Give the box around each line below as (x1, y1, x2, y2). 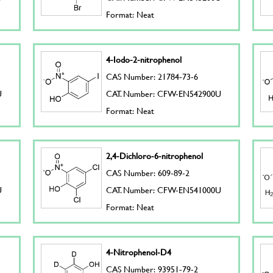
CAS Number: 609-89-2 (106, 166, 190, 179)
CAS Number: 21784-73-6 (106, 70, 199, 83)
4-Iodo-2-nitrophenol (106, 53, 182, 66)
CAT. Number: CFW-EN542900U (106, 87, 222, 100)
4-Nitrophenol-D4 (106, 246, 172, 258)
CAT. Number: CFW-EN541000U (106, 183, 222, 196)
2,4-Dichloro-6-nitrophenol (106, 149, 204, 162)
